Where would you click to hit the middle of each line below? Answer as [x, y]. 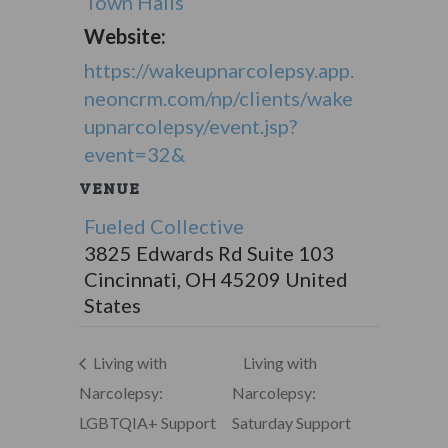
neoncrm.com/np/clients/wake [218, 98]
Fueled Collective [163, 226]
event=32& [134, 154]
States [112, 305]
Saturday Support [292, 422]
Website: [124, 36]
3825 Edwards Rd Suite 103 [208, 253]
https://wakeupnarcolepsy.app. [218, 70]
